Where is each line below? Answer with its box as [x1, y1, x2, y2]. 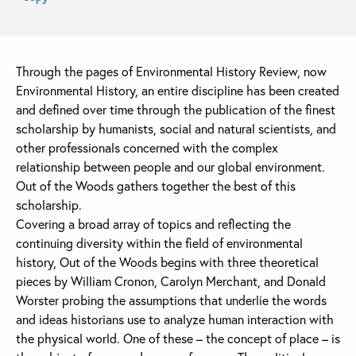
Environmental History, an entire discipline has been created [16, 82, 339, 99]
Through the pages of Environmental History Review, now [16, 63, 327, 80]
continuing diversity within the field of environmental [16, 234, 303, 252]
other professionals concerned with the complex [16, 139, 278, 157]
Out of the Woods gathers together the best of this [16, 177, 296, 195]
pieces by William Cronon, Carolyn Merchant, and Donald [16, 273, 326, 290]
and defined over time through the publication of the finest [16, 101, 335, 118]
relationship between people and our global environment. [16, 158, 325, 176]
